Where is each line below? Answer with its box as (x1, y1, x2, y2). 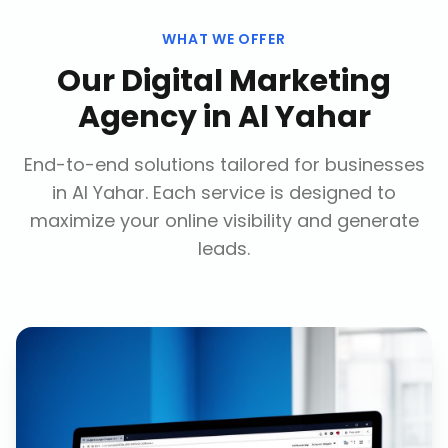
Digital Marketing (121, 60, 391, 102)
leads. (198, 236, 250, 261)
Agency (77, 96, 197, 138)
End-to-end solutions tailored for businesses (23, 152, 425, 177)
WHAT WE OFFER (162, 29, 286, 49)
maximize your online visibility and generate (29, 208, 419, 233)
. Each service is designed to (145, 180, 396, 205)
